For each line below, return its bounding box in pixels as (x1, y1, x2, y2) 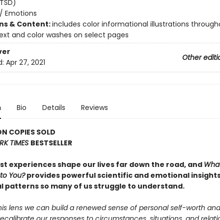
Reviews (81, 103, 108, 112)
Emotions (4, 8, 37, 18)
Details (42, 103, 65, 112)
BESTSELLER (30, 138, 72, 148)
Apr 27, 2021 (5, 57, 45, 68)
